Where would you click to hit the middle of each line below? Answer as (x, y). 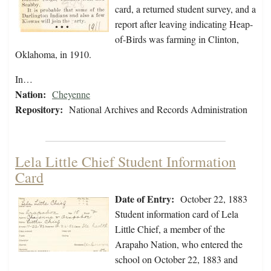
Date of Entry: (145, 199)
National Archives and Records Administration (158, 109)
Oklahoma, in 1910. (53, 54)
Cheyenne (71, 94)
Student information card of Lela (177, 214)
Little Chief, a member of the (170, 229)
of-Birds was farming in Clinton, (177, 39)
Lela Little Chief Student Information (126, 162)
